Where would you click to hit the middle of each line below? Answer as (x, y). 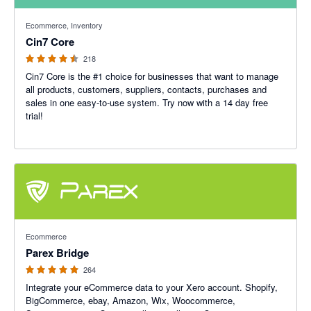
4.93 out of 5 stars (51, 226)
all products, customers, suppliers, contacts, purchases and (146, 89)
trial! (34, 116)
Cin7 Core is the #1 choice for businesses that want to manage (152, 76)
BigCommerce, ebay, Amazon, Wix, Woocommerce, (131, 300)
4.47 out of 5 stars (51, 15)
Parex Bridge (57, 253)
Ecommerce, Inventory (64, 25)
